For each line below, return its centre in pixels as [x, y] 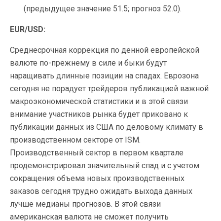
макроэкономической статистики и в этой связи [99, 102]
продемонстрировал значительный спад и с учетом [105, 166]
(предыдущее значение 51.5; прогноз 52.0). [103, 9]
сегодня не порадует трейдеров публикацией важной [109, 89]
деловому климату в [165, 127]
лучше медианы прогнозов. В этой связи [85, 204]
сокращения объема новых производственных [97, 179]
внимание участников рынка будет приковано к [99, 114]
